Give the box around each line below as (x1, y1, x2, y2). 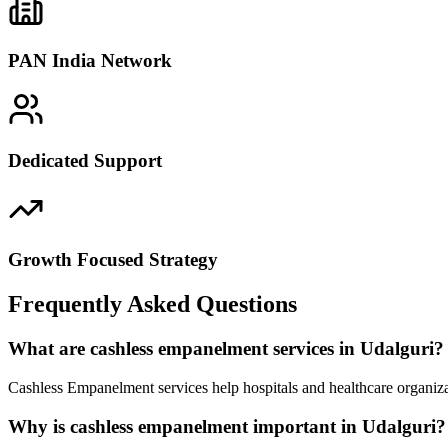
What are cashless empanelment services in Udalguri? (8, 338, 444, 360)
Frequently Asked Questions (8, 291, 297, 318)
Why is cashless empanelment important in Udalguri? (8, 415, 446, 437)
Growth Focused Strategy (8, 249, 218, 271)
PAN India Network (8, 50, 172, 72)
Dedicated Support (8, 149, 162, 171)
